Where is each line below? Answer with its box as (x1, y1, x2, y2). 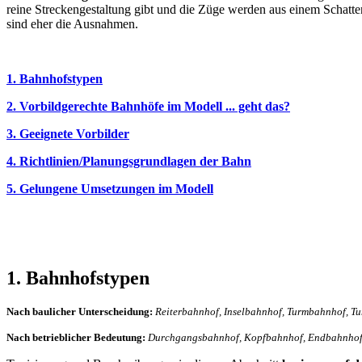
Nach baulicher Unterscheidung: (6, 305, 155, 318)
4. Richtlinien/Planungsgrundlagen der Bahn (6, 154, 251, 168)
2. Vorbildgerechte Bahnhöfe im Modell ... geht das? (6, 99, 290, 113)
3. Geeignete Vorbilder (6, 126, 129, 141)
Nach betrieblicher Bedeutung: (6, 330, 148, 343)
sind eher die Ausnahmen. (6, 16, 138, 31)
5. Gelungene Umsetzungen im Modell (6, 181, 213, 196)
